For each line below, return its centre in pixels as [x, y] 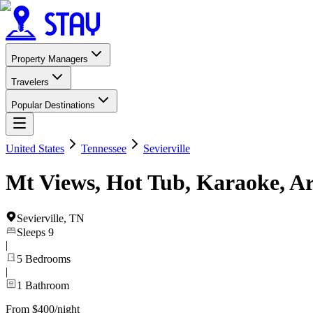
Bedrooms [48, 259]
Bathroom [47, 285]
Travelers [30, 82]
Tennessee [104, 148]
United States [35, 148]
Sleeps [32, 232]
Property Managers [50, 59]
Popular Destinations [53, 105]
